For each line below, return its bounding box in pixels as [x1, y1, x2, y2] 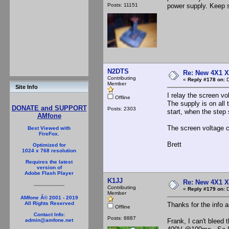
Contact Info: [33, 212, 65, 217]
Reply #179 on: [188, 186, 225, 192]
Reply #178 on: [188, 76, 225, 82]
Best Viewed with [28, 125, 71, 131]
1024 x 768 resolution [22, 148, 76, 153]
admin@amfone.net [25, 217, 73, 223]
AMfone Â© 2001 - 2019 [20, 195, 78, 200]
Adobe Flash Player [25, 170, 74, 176]
